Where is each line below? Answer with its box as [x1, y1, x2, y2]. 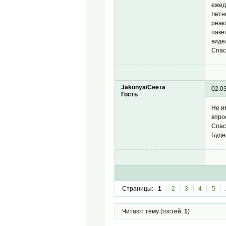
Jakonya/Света [121, 84, 166, 91]
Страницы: [122, 185, 153, 193]
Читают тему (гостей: [122, 208, 184, 215]
